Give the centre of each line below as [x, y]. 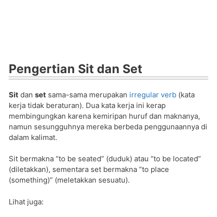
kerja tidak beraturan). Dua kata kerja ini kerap [87, 105]
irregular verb [153, 94]
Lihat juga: [26, 201]
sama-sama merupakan [88, 94]
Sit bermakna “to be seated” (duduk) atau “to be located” [105, 159]
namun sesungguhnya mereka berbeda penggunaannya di [108, 126]
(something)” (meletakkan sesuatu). [69, 180]
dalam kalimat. [33, 137]
